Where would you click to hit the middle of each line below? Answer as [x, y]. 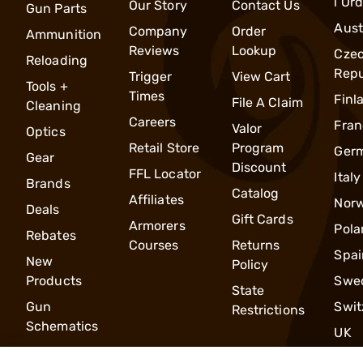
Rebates [51, 235]
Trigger [150, 76]
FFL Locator [164, 173]
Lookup [254, 50]
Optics [46, 131]
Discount [259, 167]
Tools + [47, 86]
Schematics [62, 326]
